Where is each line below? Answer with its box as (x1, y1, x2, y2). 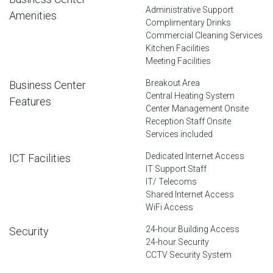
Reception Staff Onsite (146, 116, 231, 126)
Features (9, 94, 51, 108)
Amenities (9, 9, 57, 22)
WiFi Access (146, 202, 193, 212)
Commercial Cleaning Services (146, 30, 263, 40)
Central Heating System (146, 90, 235, 101)
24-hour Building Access (146, 224, 239, 234)
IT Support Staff (146, 163, 207, 174)
